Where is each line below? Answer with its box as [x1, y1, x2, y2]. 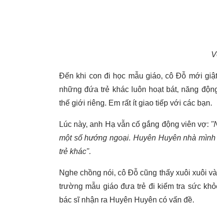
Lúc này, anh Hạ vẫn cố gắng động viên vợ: [59, 120, 211, 128]
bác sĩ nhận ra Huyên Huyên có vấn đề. [59, 196, 194, 204]
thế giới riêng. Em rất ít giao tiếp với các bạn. [59, 99, 212, 107]
